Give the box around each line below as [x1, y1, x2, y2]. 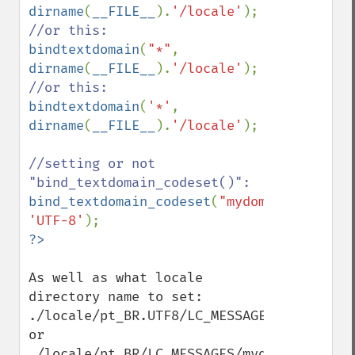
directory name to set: [29, 288, 203, 305]
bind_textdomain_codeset [29, 193, 211, 210]
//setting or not [29, 155, 155, 172]
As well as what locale [29, 269, 203, 286]
